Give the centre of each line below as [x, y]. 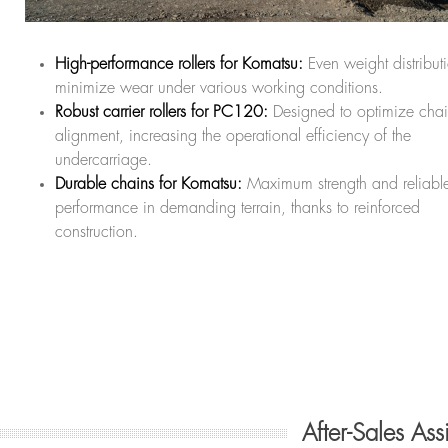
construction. [96, 232]
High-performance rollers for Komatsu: [179, 64]
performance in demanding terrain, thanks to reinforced [237, 208]
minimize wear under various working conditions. [219, 88]
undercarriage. [103, 160]
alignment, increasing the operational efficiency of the [233, 136]
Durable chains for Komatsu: [148, 184]
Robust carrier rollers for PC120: [161, 112]
